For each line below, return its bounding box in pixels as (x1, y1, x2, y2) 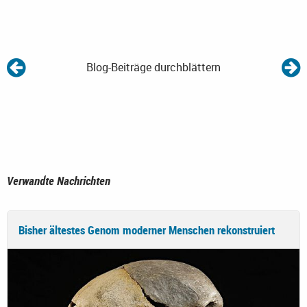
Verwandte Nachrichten (7, 172, 110, 188)
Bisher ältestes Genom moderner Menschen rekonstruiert (19, 221, 275, 238)
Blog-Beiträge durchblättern (86, 59, 221, 75)
